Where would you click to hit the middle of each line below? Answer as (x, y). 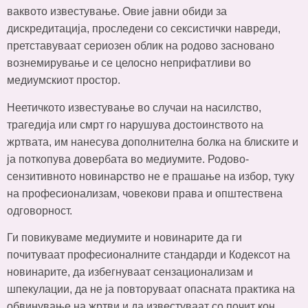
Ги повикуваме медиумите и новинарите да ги (124, 238)
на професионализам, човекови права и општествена (145, 193)
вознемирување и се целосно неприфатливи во (129, 63)
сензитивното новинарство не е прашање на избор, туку (151, 176)
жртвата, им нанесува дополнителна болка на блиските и (153, 142)
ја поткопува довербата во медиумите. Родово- (128, 159)
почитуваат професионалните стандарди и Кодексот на (148, 255)
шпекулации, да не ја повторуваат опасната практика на (151, 289)
